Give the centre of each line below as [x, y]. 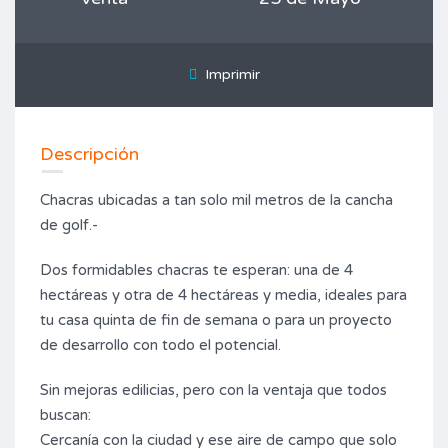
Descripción [89, 154]
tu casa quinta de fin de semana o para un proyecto [216, 320]
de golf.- [71, 225]
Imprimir [228, 74]
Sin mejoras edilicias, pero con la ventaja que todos [213, 390]
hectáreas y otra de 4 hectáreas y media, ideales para [223, 295]
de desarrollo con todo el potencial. [160, 345]
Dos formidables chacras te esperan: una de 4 [196, 270]
